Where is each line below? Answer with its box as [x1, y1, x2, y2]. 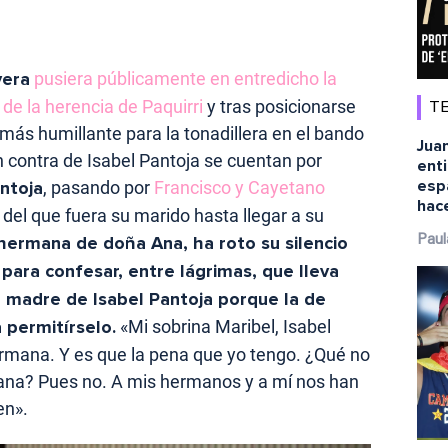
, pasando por [43, 177, 154, 199]
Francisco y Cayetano [154, 177, 325, 199]
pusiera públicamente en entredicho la [30, 68, 337, 90]
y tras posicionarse [203, 96, 356, 118]
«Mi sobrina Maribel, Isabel [116, 316, 331, 338]
